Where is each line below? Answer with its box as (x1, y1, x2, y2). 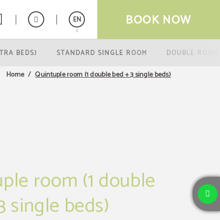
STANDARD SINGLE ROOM (56, 48, 147, 58)
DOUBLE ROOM (166, 48, 219, 58)
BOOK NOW (126, 11, 192, 30)
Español (70, 49, 92, 59)
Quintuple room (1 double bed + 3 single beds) (35, 69, 171, 81)
